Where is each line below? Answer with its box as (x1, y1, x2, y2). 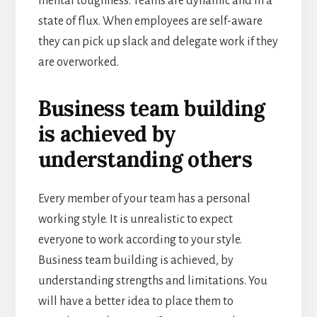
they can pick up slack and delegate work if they (38, 35, 278, 48)
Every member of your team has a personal (38, 192, 250, 205)
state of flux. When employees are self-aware (38, 14, 263, 28)
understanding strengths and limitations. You (38, 274, 267, 287)
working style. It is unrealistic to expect (38, 212, 233, 226)
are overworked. (38, 55, 119, 69)
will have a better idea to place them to (38, 294, 234, 308)
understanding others (38, 145, 252, 173)
